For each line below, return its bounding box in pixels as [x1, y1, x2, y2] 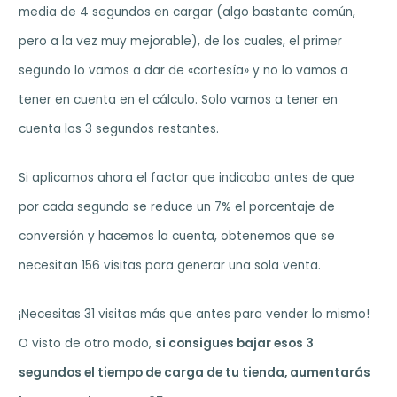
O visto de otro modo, [19, 335, 156, 353]
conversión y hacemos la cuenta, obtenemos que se [19, 228, 336, 245]
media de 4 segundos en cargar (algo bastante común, [19, 4, 356, 21]
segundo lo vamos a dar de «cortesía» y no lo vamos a [19, 62, 349, 80]
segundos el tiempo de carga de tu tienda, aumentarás [19, 364, 371, 382]
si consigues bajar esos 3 [155, 335, 315, 353]
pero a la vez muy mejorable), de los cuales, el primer [19, 33, 343, 51]
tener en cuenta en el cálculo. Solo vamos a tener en [19, 91, 339, 109]
